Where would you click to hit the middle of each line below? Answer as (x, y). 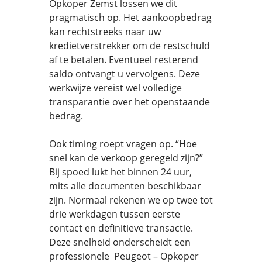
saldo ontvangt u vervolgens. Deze (125, 74)
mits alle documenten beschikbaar (125, 186)
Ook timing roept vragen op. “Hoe (123, 144)
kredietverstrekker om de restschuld (130, 46)
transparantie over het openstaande (130, 102)
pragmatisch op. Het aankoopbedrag (130, 18)
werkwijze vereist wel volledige (116, 88)
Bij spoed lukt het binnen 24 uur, (120, 172)
